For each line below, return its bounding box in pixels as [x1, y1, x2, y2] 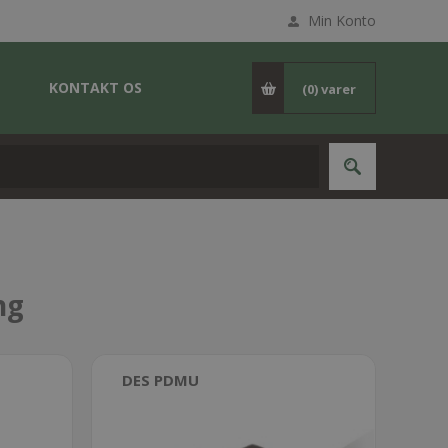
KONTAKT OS [49, 78, 142, 97]
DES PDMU [122, 370, 200, 390]
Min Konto [308, 11, 376, 30]
